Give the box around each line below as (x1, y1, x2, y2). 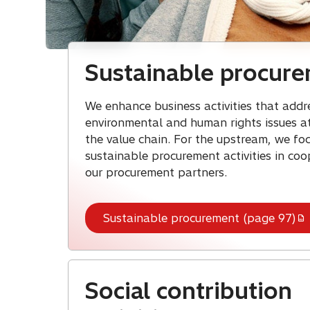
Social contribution (84, 277, 292, 305)
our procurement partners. (84, 165, 227, 180)
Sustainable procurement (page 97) (102, 211, 295, 226)
